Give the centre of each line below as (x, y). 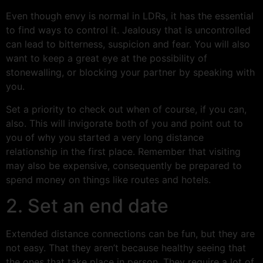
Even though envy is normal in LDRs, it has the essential (130, 16)
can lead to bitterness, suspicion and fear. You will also (128, 44)
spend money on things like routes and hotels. (108, 179)
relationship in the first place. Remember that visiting (123, 151)
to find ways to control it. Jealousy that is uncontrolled (128, 30)
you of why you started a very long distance (105, 137)
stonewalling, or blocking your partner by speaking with (130, 73)
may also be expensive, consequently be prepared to (124, 165)
